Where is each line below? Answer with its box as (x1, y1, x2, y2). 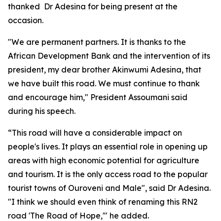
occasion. (8, 15, 43, 25)
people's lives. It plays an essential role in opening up (8, 142, 208, 151)
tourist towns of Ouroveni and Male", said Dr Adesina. (8, 183, 213, 193)
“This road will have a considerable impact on (8, 128, 182, 138)
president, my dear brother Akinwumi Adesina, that (8, 65, 201, 74)
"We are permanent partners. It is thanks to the (8, 37, 186, 47)
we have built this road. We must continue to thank (8, 78, 200, 88)
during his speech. (8, 106, 75, 116)
